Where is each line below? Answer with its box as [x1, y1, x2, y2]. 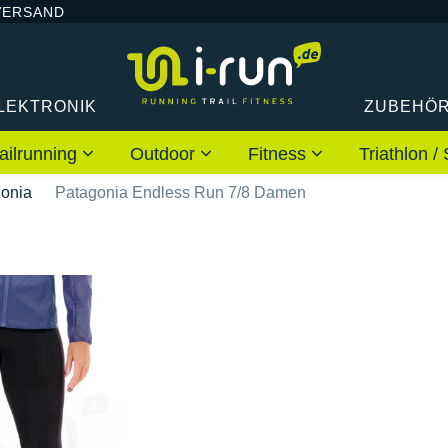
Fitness [248, 143, 311, 164]
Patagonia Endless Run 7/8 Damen [55, 183, 306, 201]
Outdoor [130, 143, 200, 164]
